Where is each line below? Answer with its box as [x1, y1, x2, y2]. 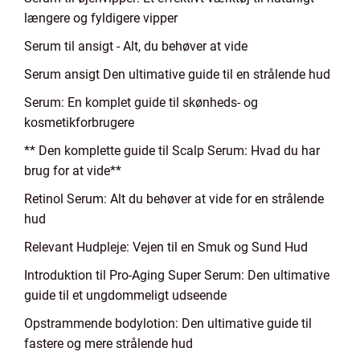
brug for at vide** [24, 163, 121, 178]
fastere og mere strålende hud [24, 336, 193, 351]
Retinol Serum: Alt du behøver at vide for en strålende [24, 191, 324, 207]
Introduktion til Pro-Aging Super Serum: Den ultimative [24, 268, 329, 283]
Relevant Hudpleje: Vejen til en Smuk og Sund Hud [24, 239, 308, 255]
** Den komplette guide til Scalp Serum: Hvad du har [24, 143, 320, 158]
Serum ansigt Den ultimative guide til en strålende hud [24, 67, 330, 82]
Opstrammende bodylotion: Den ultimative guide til [24, 316, 312, 331]
